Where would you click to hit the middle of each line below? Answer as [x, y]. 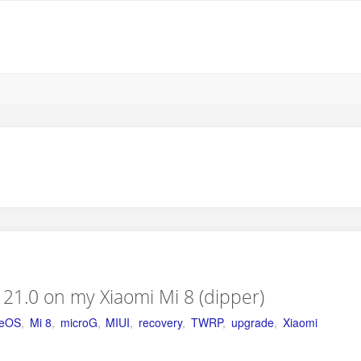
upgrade [252, 323]
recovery [161, 323]
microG [79, 323]
